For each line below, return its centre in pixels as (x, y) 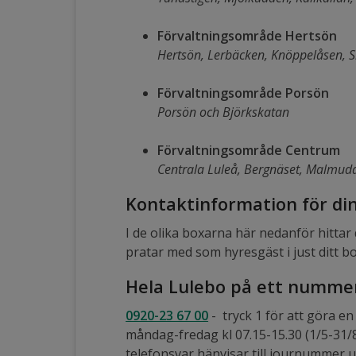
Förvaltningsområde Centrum (249, 150)
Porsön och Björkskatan (224, 112)
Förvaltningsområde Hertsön (248, 35)
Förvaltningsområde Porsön (244, 93)
